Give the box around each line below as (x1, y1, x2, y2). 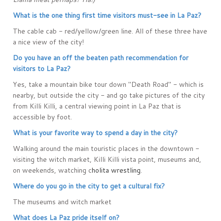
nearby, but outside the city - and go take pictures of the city (13, 90, 205, 101)
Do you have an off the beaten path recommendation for (13, 53, 189, 63)
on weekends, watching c (13, 165, 92, 176)
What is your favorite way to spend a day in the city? (13, 128, 178, 138)
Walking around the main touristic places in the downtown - (13, 144, 200, 154)
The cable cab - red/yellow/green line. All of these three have (13, 26, 208, 37)
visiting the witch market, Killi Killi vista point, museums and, (13, 154, 202, 165)
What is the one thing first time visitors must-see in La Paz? (13, 10, 202, 21)
